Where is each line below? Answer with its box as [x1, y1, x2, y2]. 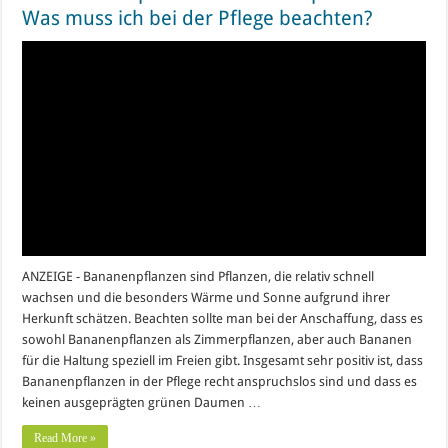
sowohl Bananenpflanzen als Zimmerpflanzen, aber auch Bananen [22, 332, 413, 348]
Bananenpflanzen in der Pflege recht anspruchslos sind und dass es [22, 374, 418, 390]
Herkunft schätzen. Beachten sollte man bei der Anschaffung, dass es [22, 311, 424, 327]
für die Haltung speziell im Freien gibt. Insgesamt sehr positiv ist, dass [22, 353, 424, 369]
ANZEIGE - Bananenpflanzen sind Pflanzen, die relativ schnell [22, 269, 375, 285]
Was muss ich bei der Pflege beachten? [22, 6, 374, 31]
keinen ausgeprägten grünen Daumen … [22, 395, 262, 411]
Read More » [34, 431, 97, 446]
